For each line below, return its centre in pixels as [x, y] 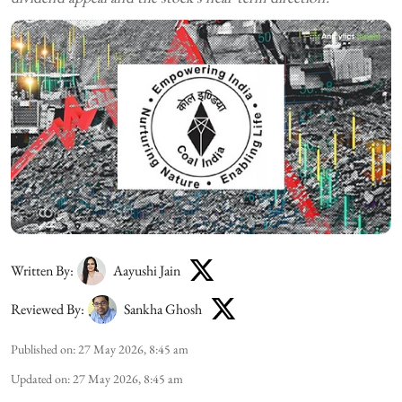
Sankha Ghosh [163, 309]
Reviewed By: [48, 309]
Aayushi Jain [147, 271]
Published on [42, 349]
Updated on [39, 378]
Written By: [42, 271]
